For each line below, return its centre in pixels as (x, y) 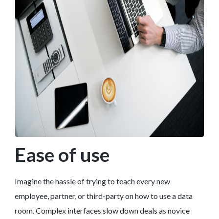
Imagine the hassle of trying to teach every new (92, 181)
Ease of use (62, 155)
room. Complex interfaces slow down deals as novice (102, 211)
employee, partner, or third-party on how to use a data (104, 196)
